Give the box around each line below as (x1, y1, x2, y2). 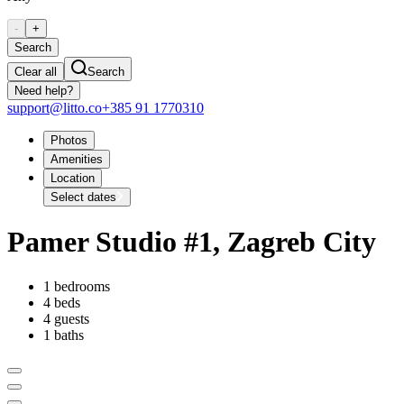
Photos (50, 133, 87, 147)
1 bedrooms (43, 278, 110, 294)
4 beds (43, 294, 80, 310)
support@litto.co (7, 99, 102, 115)
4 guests (43, 310, 89, 326)
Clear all (14, 64, 57, 78)
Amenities (50, 151, 103, 166)
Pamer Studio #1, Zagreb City (7, 225, 376, 259)
